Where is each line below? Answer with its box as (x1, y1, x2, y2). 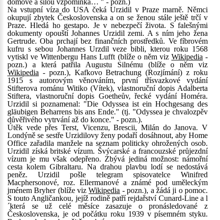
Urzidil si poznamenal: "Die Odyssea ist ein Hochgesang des (7, 100, 208, 108)
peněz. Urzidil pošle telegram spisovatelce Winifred (7, 170, 208, 179)
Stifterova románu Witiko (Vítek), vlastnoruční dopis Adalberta (7, 84, 208, 92)
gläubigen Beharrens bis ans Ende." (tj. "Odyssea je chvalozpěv (7, 108, 208, 116)
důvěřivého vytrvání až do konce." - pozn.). (7, 115, 142, 124)
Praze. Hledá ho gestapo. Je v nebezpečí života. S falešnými (7, 21, 208, 29)
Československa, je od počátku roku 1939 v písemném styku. (7, 210, 208, 218)
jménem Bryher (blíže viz (7, 186, 89, 194)
